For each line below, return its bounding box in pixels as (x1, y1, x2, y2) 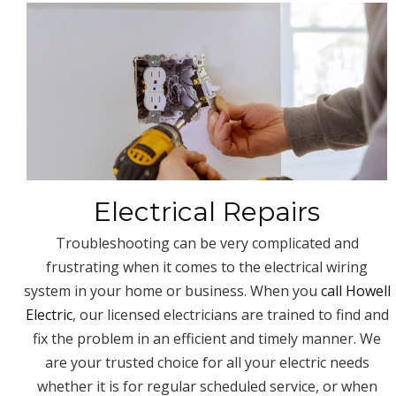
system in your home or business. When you (23, 280, 321, 301)
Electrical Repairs (94, 194, 320, 228)
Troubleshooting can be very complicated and (55, 232, 359, 253)
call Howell (320, 280, 391, 301)
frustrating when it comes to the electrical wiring (46, 256, 368, 277)
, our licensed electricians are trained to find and (72, 304, 389, 324)
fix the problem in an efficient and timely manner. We (33, 328, 381, 348)
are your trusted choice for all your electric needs (44, 352, 369, 372)
